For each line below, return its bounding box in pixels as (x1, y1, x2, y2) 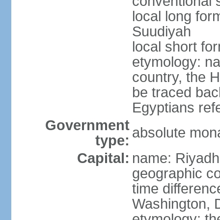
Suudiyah (132, 24, 191, 39)
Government (45, 117, 130, 133)
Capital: (77, 150, 130, 166)
